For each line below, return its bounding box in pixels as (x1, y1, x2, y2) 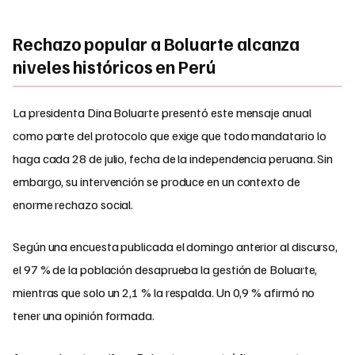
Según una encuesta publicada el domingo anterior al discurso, (13, 238, 338, 254)
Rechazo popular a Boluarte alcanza (13, 32, 300, 55)
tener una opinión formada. (13, 307, 155, 323)
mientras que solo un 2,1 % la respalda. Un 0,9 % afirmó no (13, 284, 315, 300)
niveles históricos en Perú (13, 55, 216, 78)
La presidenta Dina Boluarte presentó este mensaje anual (13, 104, 311, 120)
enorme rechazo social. (13, 196, 134, 212)
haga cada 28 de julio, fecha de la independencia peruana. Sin (13, 150, 334, 166)
